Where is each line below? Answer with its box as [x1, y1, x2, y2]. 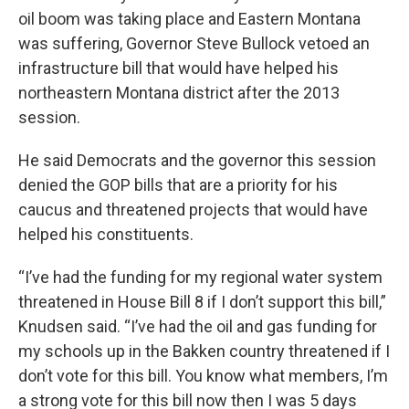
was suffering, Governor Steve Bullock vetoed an [18, 33, 370, 53]
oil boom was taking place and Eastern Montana [18, 8, 361, 28]
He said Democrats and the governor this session [18, 150, 376, 170]
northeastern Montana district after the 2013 [18, 82, 340, 102]
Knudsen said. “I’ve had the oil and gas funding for [18, 316, 377, 336]
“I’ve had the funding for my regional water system [18, 267, 383, 287]
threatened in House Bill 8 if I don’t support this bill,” [18, 291, 386, 311]
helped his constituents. [18, 224, 194, 244]
